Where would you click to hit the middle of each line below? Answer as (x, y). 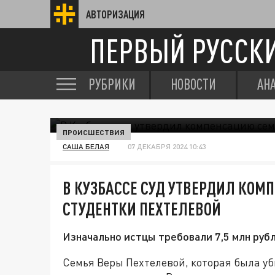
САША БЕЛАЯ (86, 146)
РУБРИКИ (112, 84)
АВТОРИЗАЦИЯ (115, 14)
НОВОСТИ (193, 84)
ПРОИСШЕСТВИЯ (94, 132)
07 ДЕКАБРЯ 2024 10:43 (167, 146)
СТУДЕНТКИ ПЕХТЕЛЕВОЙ (142, 209)
